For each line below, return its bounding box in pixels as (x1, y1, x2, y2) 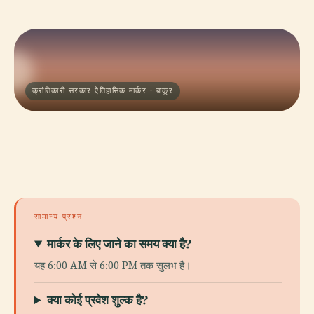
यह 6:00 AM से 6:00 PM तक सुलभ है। (34, 258, 191, 273)
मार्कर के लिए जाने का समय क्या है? (47, 236, 192, 251)
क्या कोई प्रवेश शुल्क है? (47, 292, 149, 307)
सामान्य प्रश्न (34, 212, 83, 221)
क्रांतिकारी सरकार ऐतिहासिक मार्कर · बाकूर (32, 86, 174, 95)
